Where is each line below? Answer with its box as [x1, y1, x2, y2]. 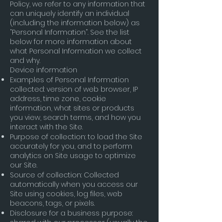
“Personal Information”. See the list [10, 27, 129, 37]
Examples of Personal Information [10, 75, 129, 85]
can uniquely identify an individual [10, 8, 129, 18]
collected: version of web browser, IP [10, 84, 138, 94]
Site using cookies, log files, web [10, 189, 122, 199]
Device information [10, 65, 77, 75]
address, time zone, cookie [10, 94, 106, 104]
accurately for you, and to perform [10, 141, 132, 151]
